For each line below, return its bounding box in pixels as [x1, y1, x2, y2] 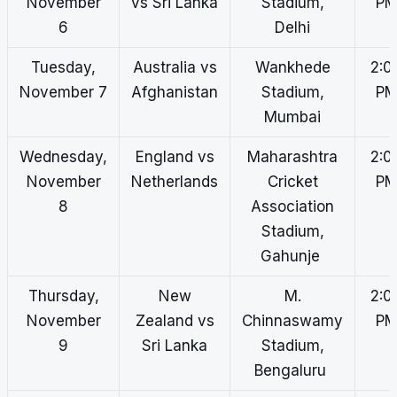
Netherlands [131, 173, 218, 191]
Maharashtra [247, 148, 338, 167]
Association [251, 198, 334, 216]
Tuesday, [31, 58, 96, 77]
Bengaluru [254, 362, 331, 380]
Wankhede [254, 58, 331, 77]
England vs [135, 148, 214, 167]
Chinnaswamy [242, 312, 343, 331]
